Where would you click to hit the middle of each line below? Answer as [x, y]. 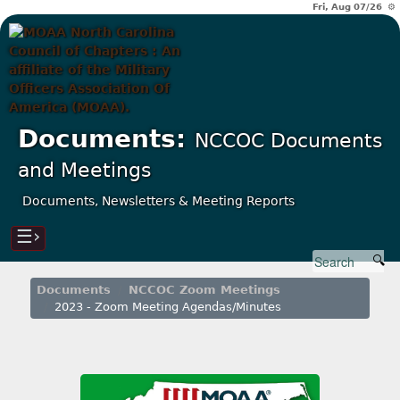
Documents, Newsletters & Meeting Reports [158, 201]
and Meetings [84, 170]
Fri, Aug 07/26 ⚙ [354, 7]
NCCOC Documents [288, 140]
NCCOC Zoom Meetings [205, 290]
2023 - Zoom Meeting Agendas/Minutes [168, 307]
